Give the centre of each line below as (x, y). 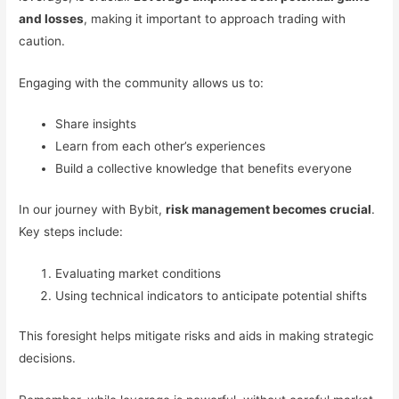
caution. (42, 41)
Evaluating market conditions (138, 273)
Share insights (96, 124)
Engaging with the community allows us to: (142, 82)
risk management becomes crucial (269, 209)
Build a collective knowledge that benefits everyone (204, 169)
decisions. (48, 358)
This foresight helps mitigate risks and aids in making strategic (197, 336)
